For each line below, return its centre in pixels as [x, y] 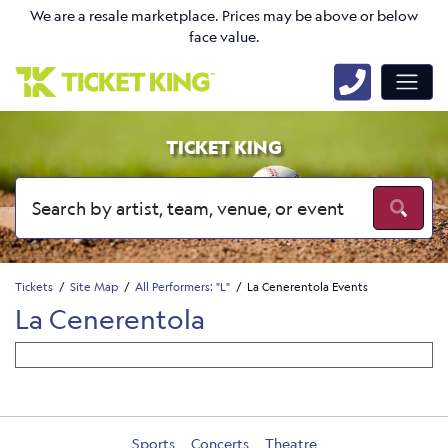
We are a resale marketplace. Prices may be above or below [224, 16]
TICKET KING [224, 147]
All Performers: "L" [182, 286]
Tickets [34, 286]
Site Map [94, 286]
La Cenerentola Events [307, 286]
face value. [224, 37]
